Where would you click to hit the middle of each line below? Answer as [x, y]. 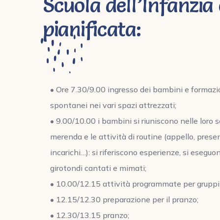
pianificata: [92, 29]
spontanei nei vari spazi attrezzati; [113, 105]
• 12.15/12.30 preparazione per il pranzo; [124, 200]
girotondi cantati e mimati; [98, 168]
